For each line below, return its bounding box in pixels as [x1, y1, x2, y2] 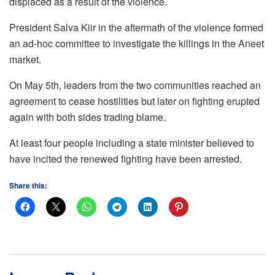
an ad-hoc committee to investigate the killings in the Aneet [9, 36, 264, 51]
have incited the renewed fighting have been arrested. [9, 152, 242, 166]
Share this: [9, 180, 47, 192]
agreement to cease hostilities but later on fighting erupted [9, 94, 260, 109]
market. [9, 52, 41, 67]
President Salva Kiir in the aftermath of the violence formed [9, 20, 263, 35]
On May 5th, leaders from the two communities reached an [9, 78, 261, 93]
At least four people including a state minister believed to [9, 136, 254, 150]
